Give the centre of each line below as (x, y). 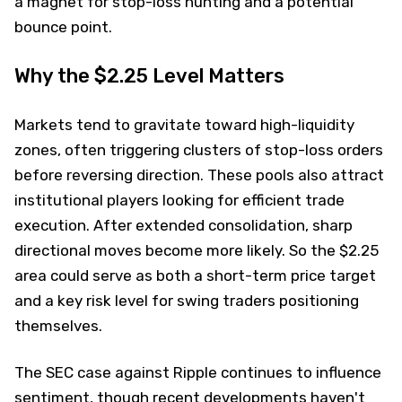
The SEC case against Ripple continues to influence (198, 372)
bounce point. (63, 26)
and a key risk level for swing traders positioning (187, 300)
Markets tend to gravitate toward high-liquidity (184, 124)
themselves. (58, 325)
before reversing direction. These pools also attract (199, 175)
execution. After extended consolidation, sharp (184, 225)
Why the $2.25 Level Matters (149, 75)
